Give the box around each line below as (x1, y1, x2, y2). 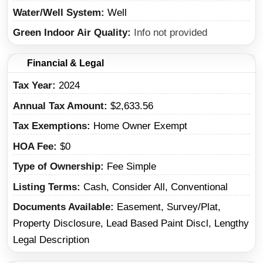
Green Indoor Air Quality (13, 27, 127, 39)
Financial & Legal (24, 58, 104, 69)
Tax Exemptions (13, 120, 87, 132)
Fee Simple (107, 161, 156, 173)
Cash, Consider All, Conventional (83, 181, 228, 193)
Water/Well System (13, 6, 101, 18)
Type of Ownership (13, 161, 100, 173)
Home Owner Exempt (93, 120, 187, 132)
